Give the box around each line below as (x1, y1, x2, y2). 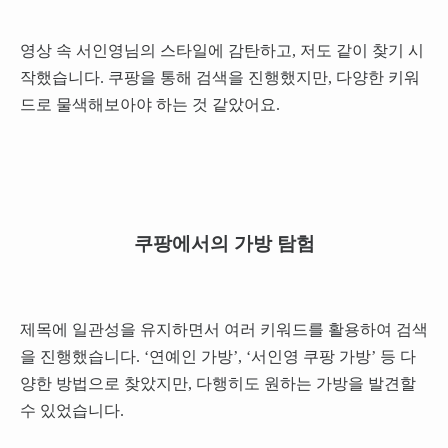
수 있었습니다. (19, 401, 124, 419)
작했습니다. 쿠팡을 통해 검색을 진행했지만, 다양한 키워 (19, 69, 420, 87)
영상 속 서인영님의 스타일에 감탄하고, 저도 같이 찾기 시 (19, 42, 424, 60)
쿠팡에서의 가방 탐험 (133, 232, 315, 254)
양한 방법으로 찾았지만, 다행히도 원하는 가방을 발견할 (19, 374, 416, 392)
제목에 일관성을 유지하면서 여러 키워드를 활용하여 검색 (19, 320, 428, 338)
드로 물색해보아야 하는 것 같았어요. (19, 96, 280, 114)
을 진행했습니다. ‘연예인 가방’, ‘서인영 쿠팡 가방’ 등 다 (19, 347, 416, 365)
